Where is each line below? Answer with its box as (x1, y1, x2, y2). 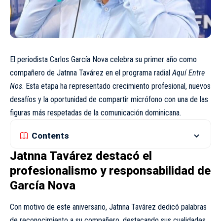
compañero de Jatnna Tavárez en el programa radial (10, 68, 172, 77)
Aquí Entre (172, 68, 205, 77)
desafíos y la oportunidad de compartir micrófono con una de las (10, 95, 208, 104)
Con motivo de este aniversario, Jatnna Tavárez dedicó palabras (10, 202, 207, 212)
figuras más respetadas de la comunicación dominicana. (10, 108, 181, 117)
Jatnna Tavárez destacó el (10, 149, 152, 163)
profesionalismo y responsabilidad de (10, 164, 211, 178)
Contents (32, 130, 69, 141)
